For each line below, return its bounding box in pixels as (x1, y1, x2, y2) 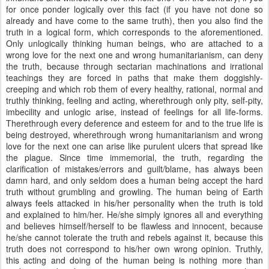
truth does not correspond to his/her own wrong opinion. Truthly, (6, 243, 263, 255)
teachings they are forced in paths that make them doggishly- (6, 71, 263, 83)
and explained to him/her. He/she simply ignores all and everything (6, 208, 263, 220)
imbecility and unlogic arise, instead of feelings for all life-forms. (6, 106, 263, 118)
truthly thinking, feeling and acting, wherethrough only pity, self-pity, (6, 94, 263, 106)
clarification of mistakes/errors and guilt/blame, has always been (6, 163, 263, 175)
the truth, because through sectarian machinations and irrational (6, 60, 263, 72)
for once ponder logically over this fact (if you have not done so (6, 3, 263, 15)
